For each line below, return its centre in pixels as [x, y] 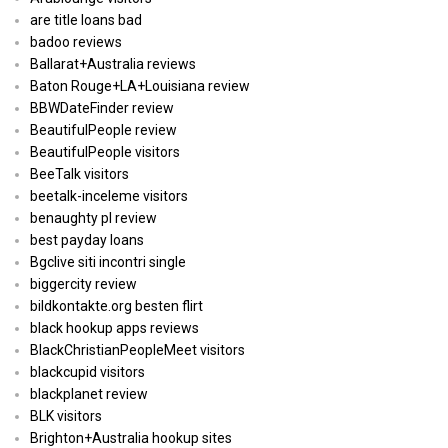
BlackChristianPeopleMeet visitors [137, 350]
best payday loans [87, 240]
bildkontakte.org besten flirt [116, 306]
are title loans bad [86, 20]
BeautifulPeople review [103, 130]
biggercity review [83, 284]
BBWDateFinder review [102, 108]
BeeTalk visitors [79, 174]
